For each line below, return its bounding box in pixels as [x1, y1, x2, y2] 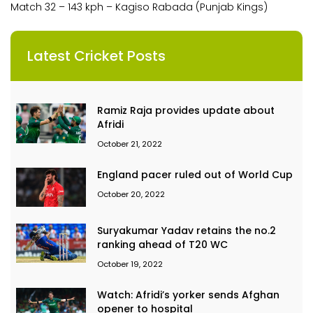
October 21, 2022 [97, 138, 162, 150]
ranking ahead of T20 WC [97, 238, 228, 252]
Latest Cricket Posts [27, 46, 166, 66]
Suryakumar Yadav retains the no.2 [97, 224, 276, 238]
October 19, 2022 [97, 259, 163, 270]
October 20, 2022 [97, 189, 165, 201]
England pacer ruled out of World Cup [97, 168, 293, 182]
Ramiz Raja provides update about [97, 103, 275, 118]
